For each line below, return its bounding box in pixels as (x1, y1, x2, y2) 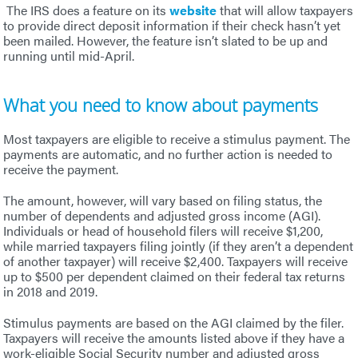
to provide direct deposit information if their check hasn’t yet (3, 15, 341, 34)
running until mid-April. (3, 46, 135, 65)
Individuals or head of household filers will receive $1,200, (3, 221, 324, 240)
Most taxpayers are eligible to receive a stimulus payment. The (3, 129, 351, 148)
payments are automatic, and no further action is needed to (3, 144, 333, 163)
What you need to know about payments (3, 92, 319, 117)
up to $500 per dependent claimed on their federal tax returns (3, 266, 346, 285)
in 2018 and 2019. (3, 281, 98, 300)
